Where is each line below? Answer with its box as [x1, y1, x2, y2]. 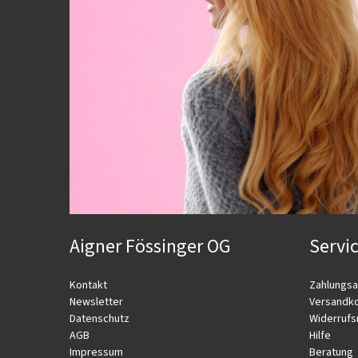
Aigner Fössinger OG [70, 233, 231, 261]
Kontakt [70, 277, 107, 294]
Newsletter [70, 294, 123, 311]
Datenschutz [70, 311, 129, 328]
